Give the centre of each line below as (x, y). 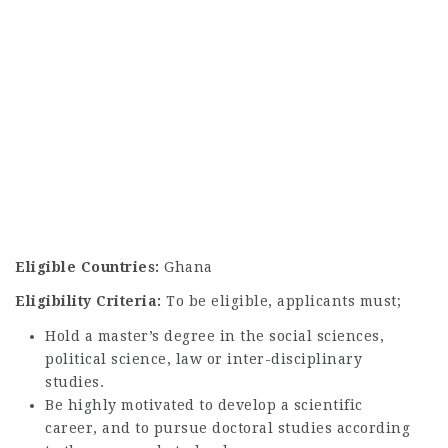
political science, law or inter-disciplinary (203, 358)
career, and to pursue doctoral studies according (227, 427)
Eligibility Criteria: (90, 301)
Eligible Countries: (89, 266)
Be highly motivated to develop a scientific (204, 404)
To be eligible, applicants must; (283, 301)
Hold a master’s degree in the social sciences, (214, 335)
